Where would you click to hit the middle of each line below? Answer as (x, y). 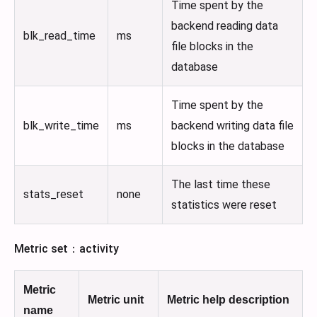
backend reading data (225, 26)
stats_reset (53, 195)
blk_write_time (61, 126)
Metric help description (228, 300)
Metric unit (116, 300)
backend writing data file (232, 126)
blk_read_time (59, 36)
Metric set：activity (67, 249)
